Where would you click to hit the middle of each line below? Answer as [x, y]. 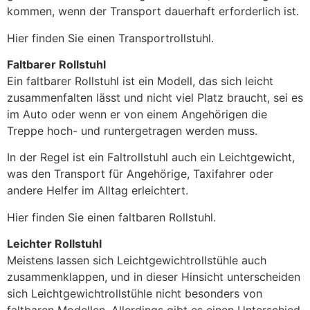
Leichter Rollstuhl [54, 244]
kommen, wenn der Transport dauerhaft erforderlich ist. [153, 11]
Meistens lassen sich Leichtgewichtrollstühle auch [137, 261]
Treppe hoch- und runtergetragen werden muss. [132, 131]
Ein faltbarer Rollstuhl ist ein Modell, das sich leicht [140, 81]
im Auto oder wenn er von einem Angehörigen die [137, 115]
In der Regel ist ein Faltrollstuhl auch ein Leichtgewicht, [151, 157]
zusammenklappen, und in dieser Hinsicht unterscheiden [154, 277]
